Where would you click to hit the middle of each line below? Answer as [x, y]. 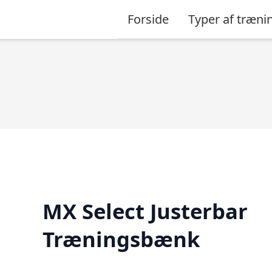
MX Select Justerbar [145, 211]
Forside [148, 19]
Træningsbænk [121, 239]
